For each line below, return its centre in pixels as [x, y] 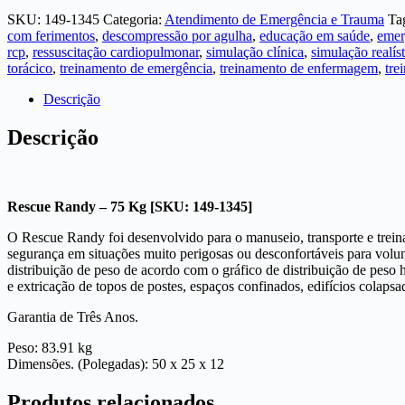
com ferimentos [51, 35]
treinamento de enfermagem [299, 68]
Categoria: [134, 19]
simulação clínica [255, 52]
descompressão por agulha [177, 35]
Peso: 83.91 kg [52, 347]
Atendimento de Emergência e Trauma [274, 19]
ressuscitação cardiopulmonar [116, 52]
